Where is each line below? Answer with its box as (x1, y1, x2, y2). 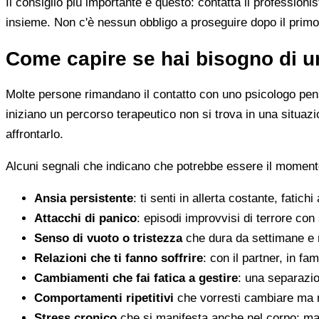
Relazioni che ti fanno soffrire (34, 251, 203, 266)
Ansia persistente (34, 192, 133, 206)
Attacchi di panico (34, 211, 137, 226)
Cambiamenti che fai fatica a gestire (34, 271, 238, 286)
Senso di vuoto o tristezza (34, 231, 182, 246)
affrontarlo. (6, 127, 63, 142)
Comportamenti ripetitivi (34, 291, 174, 305)
